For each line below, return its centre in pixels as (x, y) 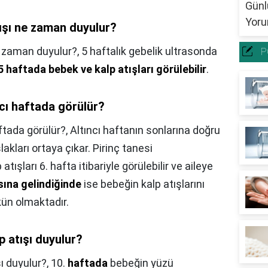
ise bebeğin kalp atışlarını (143, 184)
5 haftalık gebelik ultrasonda (149, 51)
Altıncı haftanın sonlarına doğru (145, 130)
